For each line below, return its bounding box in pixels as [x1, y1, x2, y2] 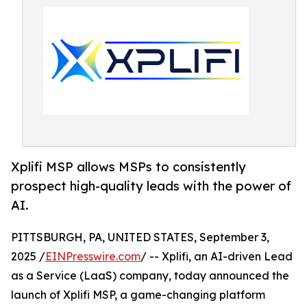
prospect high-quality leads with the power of [11, 178, 291, 194]
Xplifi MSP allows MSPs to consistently [11, 159, 246, 175]
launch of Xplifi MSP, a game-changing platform [11, 288, 265, 302]
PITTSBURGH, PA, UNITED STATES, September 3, [11, 230, 269, 245]
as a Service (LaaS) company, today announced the [11, 269, 289, 283]
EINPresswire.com [45, 249, 140, 264]
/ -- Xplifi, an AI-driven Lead [140, 249, 293, 264]
